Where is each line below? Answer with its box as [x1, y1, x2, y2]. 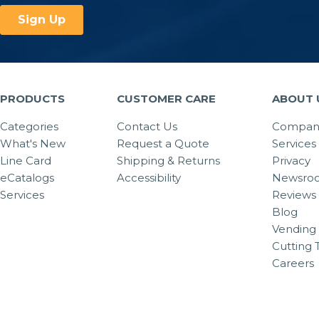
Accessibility [116, 171, 181, 185]
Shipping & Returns [116, 154, 220, 168]
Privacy [272, 154, 311, 168]
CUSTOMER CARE [116, 92, 216, 106]
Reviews [272, 188, 317, 202]
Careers [272, 256, 315, 271]
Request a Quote [116, 137, 209, 151]
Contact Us [116, 120, 177, 134]
